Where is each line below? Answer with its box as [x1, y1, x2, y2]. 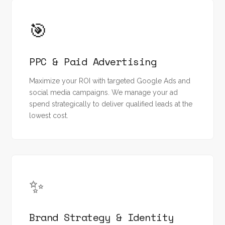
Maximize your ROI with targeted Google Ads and [29, 77, 191, 85]
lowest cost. [29, 111, 69, 120]
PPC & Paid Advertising [29, 54, 157, 69]
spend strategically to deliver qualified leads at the [29, 100, 193, 108]
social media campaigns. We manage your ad [29, 88, 178, 96]
